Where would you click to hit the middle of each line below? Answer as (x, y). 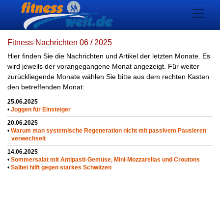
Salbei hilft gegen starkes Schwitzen (61, 167)
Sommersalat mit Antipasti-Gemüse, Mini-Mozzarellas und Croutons (105, 160)
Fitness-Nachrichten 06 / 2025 (60, 42)
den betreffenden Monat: (46, 87)
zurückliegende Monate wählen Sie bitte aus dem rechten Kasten (108, 77)
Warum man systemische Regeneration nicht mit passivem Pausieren (109, 131)
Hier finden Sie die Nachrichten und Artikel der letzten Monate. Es (109, 56)
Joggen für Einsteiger (41, 110)
